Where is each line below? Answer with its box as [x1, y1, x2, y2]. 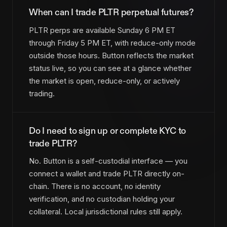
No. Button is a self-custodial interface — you [29, 156, 187, 166]
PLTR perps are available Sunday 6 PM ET [29, 25, 175, 35]
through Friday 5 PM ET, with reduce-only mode [29, 37, 196, 48]
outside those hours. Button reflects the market [29, 50, 194, 60]
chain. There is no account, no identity [29, 181, 161, 192]
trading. [29, 88, 55, 98]
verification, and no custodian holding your [29, 194, 175, 204]
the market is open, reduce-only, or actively [29, 75, 180, 86]
